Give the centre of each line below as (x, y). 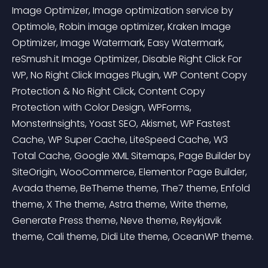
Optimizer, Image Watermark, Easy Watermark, (119, 43)
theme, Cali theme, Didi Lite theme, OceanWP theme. (133, 237)
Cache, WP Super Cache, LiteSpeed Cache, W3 (121, 140)
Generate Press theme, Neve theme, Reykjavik (118, 220)
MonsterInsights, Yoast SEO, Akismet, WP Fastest (122, 124)
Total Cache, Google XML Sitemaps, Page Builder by (133, 156)
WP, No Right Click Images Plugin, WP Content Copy (131, 75)
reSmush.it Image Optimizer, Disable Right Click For (128, 59)
